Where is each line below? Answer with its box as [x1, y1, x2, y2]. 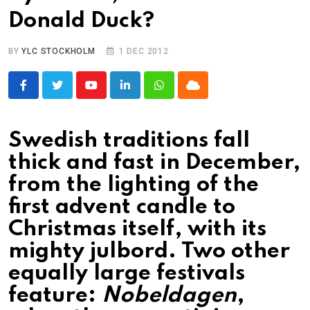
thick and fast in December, [8, 152, 300, 174]
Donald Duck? [8, 10, 154, 33]
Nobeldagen [102, 285, 237, 307]
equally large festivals [8, 263, 245, 285]
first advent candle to [8, 197, 235, 219]
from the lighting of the [8, 174, 259, 197]
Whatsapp [158, 86, 207, 100]
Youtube [90, 86, 129, 100]
